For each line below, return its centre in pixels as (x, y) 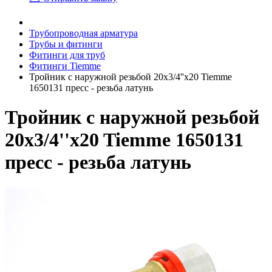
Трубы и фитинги (66, 44)
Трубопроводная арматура (83, 33)
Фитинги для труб (67, 55)
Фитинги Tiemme (65, 66)
